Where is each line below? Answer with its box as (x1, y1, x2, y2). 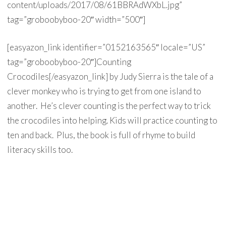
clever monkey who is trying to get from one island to (7, 86, 201, 96)
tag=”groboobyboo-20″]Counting (7, 56, 131, 67)
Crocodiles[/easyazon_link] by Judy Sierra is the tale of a (7, 71, 213, 82)
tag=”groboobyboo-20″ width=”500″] (7, 14, 145, 25)
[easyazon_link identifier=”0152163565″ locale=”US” (7, 42, 205, 52)
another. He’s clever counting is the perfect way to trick (7, 100, 211, 111)
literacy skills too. (7, 144, 73, 155)
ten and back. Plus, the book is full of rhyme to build (7, 130, 195, 140)
